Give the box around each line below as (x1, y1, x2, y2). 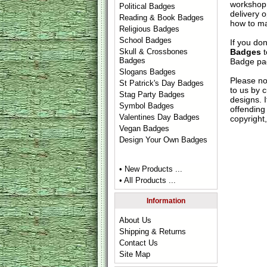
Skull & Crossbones (119, 47, 188, 56)
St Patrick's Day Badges (119, 79, 204, 88)
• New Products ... (119, 164, 183, 173)
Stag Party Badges (119, 90, 185, 99)
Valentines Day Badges (119, 113, 200, 122)
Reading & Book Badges (119, 13, 204, 22)
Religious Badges (119, 24, 180, 33)
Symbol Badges (119, 101, 175, 110)
